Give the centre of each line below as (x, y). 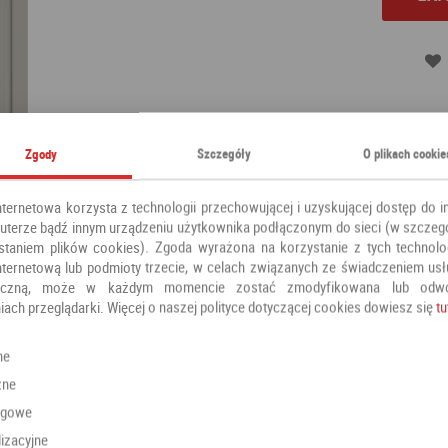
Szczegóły (223, 153)
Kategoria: (260, 134)
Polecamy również (224, 317)
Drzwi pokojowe (349, 134)
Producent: (262, 165)
